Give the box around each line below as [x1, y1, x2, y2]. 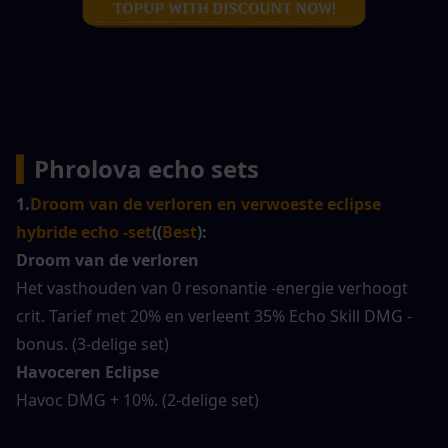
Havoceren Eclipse [16, 361, 159, 384]
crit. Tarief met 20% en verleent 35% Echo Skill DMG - [16, 305, 412, 328]
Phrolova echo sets [34, 152, 259, 186]
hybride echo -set [16, 221, 152, 244]
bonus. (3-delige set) [16, 333, 169, 356]
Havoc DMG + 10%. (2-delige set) [16, 389, 259, 412]
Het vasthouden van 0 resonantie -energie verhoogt [16, 277, 408, 300]
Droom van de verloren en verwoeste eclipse [30, 193, 381, 216]
